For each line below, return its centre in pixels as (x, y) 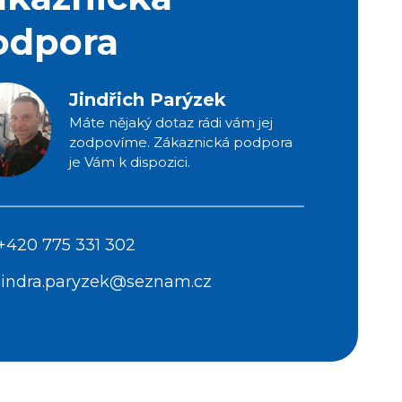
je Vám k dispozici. (130, 162)
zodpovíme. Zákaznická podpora (181, 143)
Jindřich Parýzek (148, 100)
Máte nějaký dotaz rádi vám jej (171, 123)
